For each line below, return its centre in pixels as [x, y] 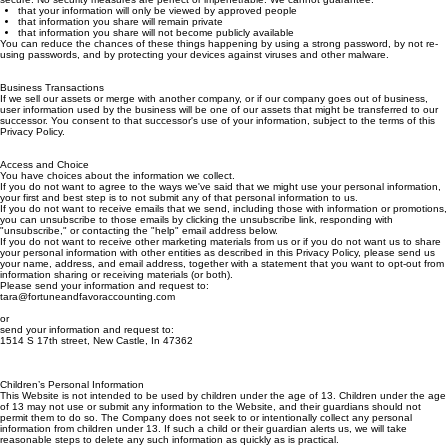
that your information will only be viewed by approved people [157, 30]
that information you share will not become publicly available [156, 52]
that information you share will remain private [120, 41]
